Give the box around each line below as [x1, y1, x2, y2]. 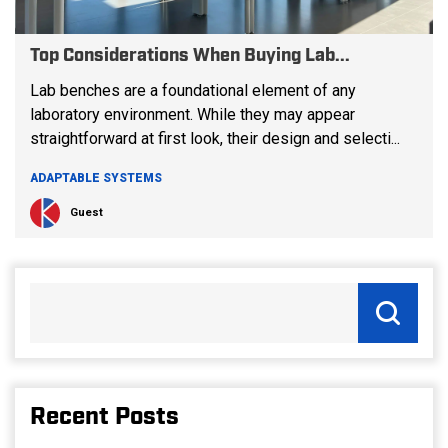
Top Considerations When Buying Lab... [30, 48, 350, 64]
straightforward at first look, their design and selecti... [30, 129, 400, 148]
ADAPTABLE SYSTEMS [30, 171, 162, 185]
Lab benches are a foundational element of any [30, 81, 356, 100]
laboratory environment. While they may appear [30, 105, 355, 124]
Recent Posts [30, 406, 179, 428]
